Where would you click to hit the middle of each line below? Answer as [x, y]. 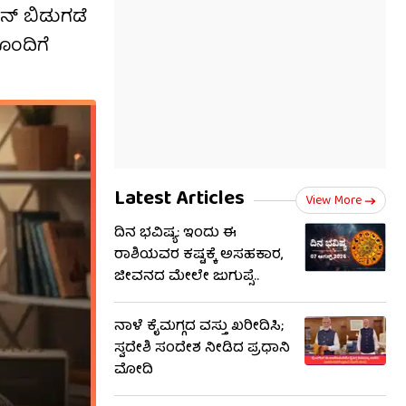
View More [333, 201]
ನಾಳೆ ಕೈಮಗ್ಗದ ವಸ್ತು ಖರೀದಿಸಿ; [199, 327]
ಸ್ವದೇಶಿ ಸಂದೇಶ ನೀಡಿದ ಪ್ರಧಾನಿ [202, 349]
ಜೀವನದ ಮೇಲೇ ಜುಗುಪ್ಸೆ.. [187, 277]
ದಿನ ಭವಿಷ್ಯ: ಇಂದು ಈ [175, 234]
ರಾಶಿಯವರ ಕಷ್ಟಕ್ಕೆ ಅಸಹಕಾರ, [198, 256]
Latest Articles [179, 200]
